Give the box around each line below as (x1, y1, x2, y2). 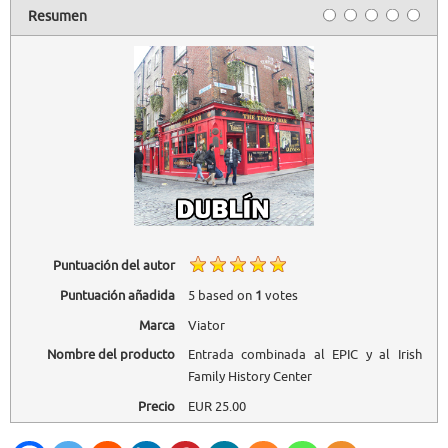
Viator (187, 316, 225, 334)
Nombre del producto (46, 346, 175, 364)
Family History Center (187, 368, 312, 386)
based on (194, 286, 255, 304)
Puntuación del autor (52, 257, 175, 275)
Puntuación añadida (59, 286, 175, 304)
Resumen (28, 8, 88, 26)
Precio (137, 398, 175, 416)
